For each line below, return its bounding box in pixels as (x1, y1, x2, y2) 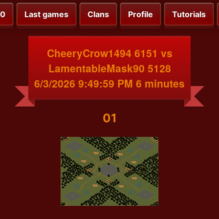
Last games (24, 9, 68, 20)
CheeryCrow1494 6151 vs (46, 45, 173, 60)
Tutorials (172, 9, 206, 20)
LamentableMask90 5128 (48, 60, 171, 75)
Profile (128, 9, 153, 20)
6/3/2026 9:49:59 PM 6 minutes (34, 75, 185, 90)
